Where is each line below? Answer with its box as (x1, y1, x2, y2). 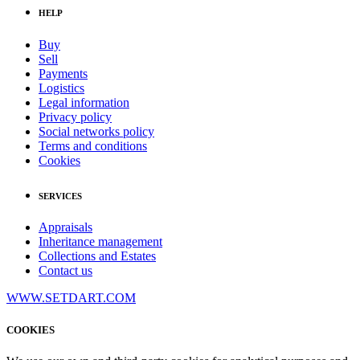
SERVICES (39, 190, 82, 201)
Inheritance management (39, 235, 162, 249)
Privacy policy (39, 109, 112, 124)
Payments (39, 66, 88, 80)
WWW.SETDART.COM (6, 291, 136, 305)
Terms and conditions (39, 138, 147, 153)
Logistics (39, 80, 84, 95)
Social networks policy (39, 124, 154, 138)
